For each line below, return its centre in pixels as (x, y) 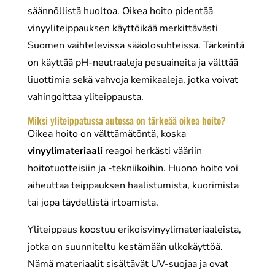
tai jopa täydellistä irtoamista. (93, 203)
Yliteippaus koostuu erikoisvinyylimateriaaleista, (134, 230)
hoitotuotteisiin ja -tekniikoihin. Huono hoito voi (133, 168)
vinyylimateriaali (65, 151)
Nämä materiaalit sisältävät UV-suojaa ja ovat (128, 264)
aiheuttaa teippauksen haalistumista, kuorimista (133, 185)
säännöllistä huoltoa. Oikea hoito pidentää (120, 11)
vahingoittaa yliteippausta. (85, 97)
